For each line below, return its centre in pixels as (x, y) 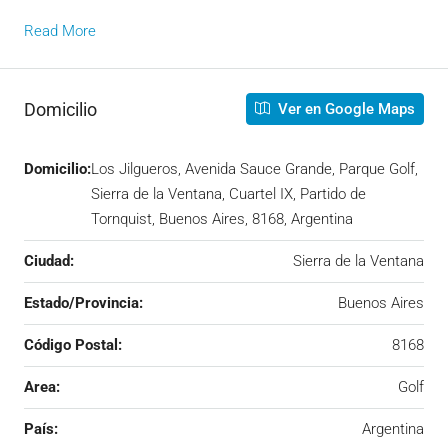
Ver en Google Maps (344, 109)
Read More (60, 31)
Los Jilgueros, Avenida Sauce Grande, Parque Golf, (254, 169)
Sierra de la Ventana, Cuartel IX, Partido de (228, 194)
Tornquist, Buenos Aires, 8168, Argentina (222, 219)
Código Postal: (73, 345)
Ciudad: (49, 261)
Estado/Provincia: (83, 303)
